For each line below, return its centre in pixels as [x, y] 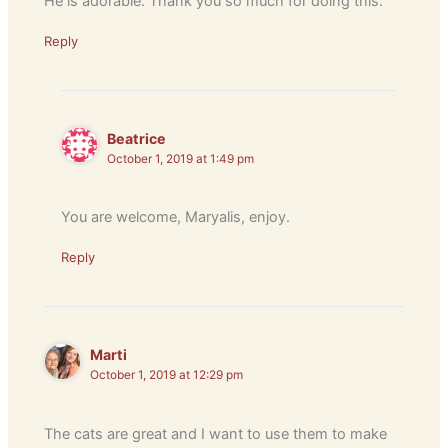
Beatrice [137, 138]
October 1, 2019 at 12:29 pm [167, 375]
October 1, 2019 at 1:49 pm [181, 158]
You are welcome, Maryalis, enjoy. [176, 217]
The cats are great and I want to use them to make [216, 433]
